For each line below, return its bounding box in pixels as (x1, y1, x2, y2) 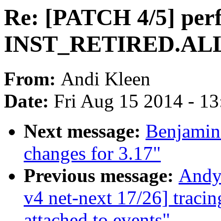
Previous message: (24, 165, 179, 186)
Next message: (24, 120, 146, 142)
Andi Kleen (61, 68, 150, 90)
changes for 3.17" (24, 143, 161, 164)
